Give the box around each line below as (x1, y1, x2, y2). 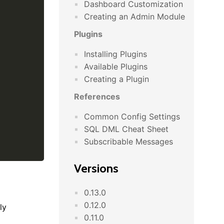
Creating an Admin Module (84, 11, 185, 21)
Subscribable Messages (84, 136, 173, 146)
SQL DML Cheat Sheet (84, 124, 168, 134)
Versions (74, 161, 118, 175)
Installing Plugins (84, 49, 147, 59)
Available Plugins (84, 61, 147, 71)
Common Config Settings (84, 111, 180, 121)
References (74, 91, 120, 101)
